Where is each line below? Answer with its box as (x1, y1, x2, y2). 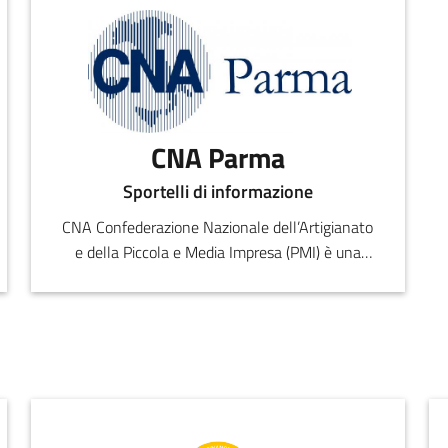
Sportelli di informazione (122, 178, 313, 206)
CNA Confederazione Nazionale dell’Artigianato (62, 215, 374, 240)
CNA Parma (150, 135, 285, 179)
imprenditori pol (166, 290, 270, 315)
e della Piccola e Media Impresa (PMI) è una (74, 240, 361, 265)
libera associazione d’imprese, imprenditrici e (72, 265, 363, 290)
